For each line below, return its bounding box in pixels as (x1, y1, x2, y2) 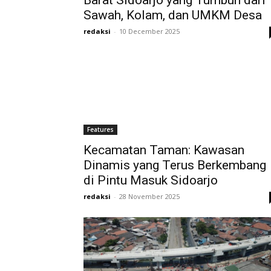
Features (87, 125, 114, 134)
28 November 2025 (119, 192, 180, 201)
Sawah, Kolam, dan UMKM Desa (83, 8, 262, 22)
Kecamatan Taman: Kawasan (83, 143, 244, 157)
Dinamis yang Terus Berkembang (83, 158, 266, 172)
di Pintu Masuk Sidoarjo (83, 173, 218, 188)
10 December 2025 (119, 27, 180, 36)
